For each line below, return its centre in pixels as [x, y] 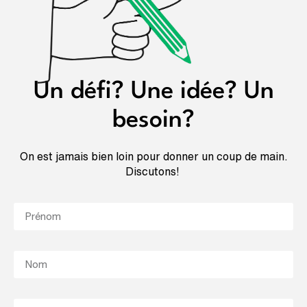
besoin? [153, 121]
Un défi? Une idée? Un [153, 92]
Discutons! [153, 172]
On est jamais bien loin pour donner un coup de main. [153, 157]
